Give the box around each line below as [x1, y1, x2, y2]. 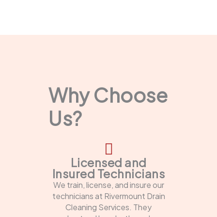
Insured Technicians [52, 166, 165, 181]
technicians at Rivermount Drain [52, 191, 165, 201]
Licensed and [70, 155, 147, 170]
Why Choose [48, 82, 168, 108]
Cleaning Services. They [65, 202, 152, 213]
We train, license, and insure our [53, 180, 164, 190]
